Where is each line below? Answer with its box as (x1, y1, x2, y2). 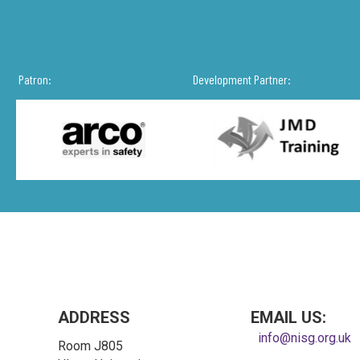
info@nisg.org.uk (258, 329, 352, 346)
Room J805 (58, 337, 123, 354)
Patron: (18, 71, 51, 87)
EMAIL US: (251, 307, 326, 327)
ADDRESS (58, 307, 130, 327)
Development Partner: (193, 71, 292, 87)
